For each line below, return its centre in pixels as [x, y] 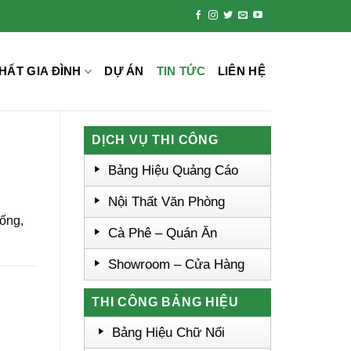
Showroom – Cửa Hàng [177, 264]
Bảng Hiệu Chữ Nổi [169, 333]
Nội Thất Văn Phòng [167, 202]
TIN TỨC [181, 71]
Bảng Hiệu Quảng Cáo [174, 170]
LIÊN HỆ [241, 71]
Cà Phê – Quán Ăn [163, 233]
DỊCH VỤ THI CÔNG [155, 140]
